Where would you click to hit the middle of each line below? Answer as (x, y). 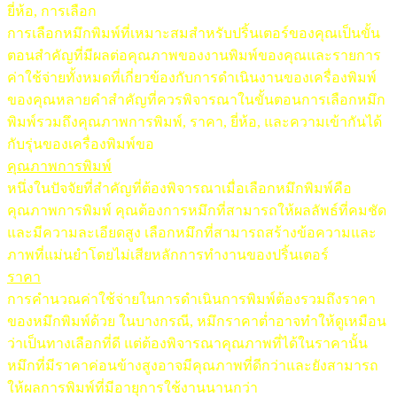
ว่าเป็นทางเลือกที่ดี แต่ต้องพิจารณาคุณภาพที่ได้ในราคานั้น (187, 343)
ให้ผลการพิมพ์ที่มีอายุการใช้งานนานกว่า (132, 387)
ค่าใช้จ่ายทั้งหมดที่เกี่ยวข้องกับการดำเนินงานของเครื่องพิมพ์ (192, 77)
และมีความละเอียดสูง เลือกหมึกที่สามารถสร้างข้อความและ (192, 232)
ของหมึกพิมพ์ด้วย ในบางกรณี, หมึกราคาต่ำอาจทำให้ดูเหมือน (197, 321)
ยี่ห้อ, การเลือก (52, 11)
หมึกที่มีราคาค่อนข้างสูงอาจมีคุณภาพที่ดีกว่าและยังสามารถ (193, 365)
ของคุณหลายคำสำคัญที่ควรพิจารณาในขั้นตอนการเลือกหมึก (196, 99)
